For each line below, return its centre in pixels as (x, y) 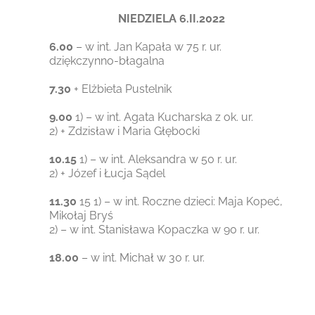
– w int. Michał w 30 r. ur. (142, 257)
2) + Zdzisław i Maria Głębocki (125, 131)
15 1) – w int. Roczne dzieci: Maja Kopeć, (180, 201)
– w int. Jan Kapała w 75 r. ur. (148, 46)
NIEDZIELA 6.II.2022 (172, 18)
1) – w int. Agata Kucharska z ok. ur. (163, 117)
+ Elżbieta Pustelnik (122, 89)
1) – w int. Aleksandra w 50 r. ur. (157, 159)
